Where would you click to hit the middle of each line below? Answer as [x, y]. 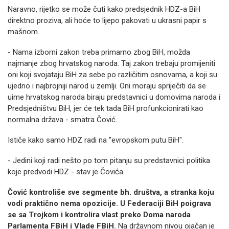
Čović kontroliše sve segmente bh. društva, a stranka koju [111, 192]
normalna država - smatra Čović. [62, 120]
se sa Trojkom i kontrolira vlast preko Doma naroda [99, 215]
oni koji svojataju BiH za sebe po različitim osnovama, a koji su [112, 75]
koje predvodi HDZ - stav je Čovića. [66, 172]
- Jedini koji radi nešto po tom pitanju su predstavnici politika [109, 161]
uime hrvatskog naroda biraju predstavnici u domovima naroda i [114, 97]
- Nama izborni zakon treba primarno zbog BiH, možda [99, 52]
